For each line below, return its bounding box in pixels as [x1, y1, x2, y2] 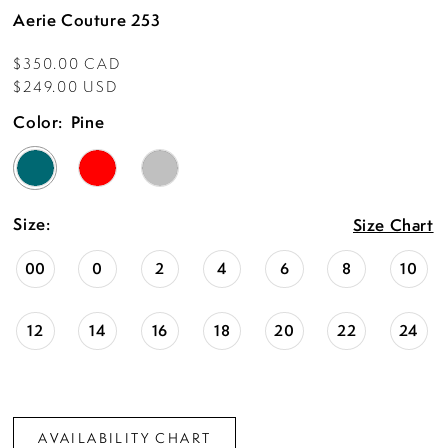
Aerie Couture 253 [13, 9, 161, 32]
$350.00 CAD [13, 52, 121, 74]
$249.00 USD [13, 75, 118, 97]
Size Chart [352, 213, 434, 236]
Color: [13, 111, 64, 134]
